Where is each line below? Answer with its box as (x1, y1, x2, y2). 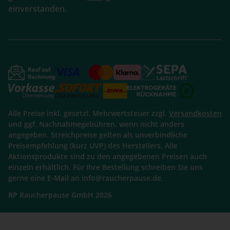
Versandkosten (169, 108, 222, 118)
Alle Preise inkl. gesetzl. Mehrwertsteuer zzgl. (8, 108, 169, 118)
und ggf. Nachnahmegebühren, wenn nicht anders (8, 119, 184, 129)
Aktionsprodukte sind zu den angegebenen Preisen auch (8, 151, 207, 161)
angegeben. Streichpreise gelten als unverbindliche (8, 129, 187, 140)
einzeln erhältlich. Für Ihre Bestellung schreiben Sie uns (8, 162, 203, 172)
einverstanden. (8, 3, 67, 14)
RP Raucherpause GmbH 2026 (8, 189, 112, 200)
